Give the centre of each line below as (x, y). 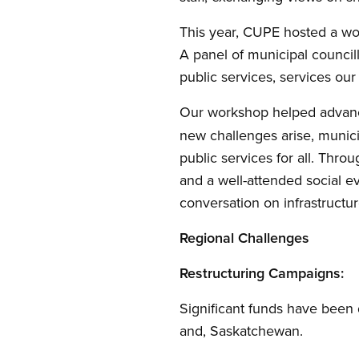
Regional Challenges (244, 238)
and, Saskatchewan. (241, 331)
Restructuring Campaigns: (262, 273)
